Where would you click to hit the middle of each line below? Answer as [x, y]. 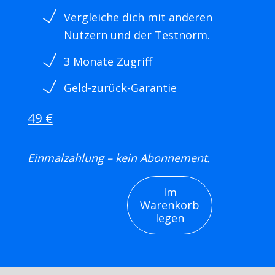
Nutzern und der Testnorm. [137, 35]
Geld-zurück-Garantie [120, 88]
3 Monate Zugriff [108, 62]
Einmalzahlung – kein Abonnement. [118, 158]
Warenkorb [170, 205]
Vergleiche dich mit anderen [138, 17]
